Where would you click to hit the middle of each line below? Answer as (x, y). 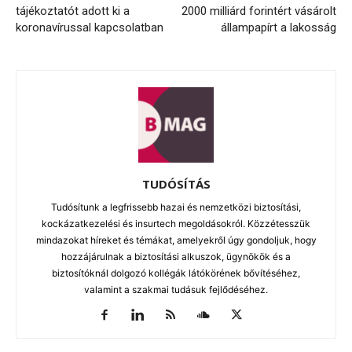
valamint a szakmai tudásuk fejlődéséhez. (176, 289)
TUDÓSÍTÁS (176, 183)
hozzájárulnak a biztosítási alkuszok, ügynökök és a (176, 256)
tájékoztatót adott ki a (73, 11)
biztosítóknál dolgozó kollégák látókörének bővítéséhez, (176, 273)
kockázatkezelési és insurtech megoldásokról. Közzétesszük (176, 223)
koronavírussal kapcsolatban (90, 27)
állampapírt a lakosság (279, 27)
